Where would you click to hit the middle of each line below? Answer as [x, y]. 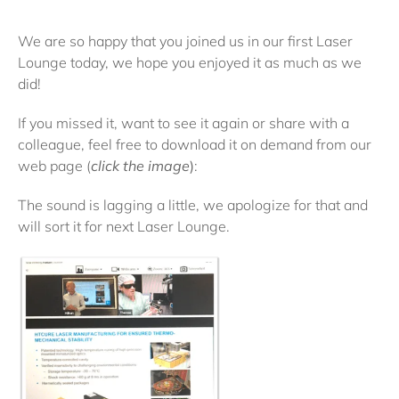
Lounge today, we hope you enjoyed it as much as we [190, 63]
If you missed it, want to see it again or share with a [183, 123]
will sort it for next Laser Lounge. [124, 227]
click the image [140, 166]
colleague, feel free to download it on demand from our [195, 145]
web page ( [54, 166]
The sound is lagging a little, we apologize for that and [193, 205]
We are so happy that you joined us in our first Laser [185, 41]
